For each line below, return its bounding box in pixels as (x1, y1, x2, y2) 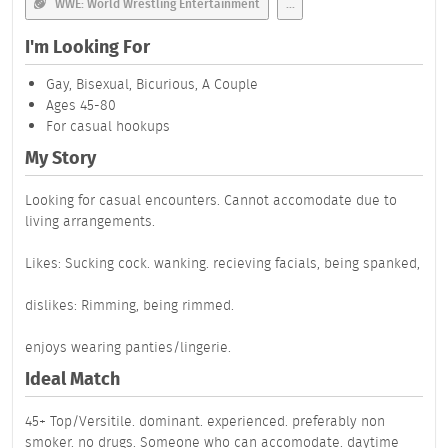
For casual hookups (46, 115, 170, 136)
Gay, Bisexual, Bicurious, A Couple (46, 73, 258, 94)
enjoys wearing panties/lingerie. (25, 336, 231, 357)
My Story (25, 145, 96, 172)
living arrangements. (25, 210, 155, 231)
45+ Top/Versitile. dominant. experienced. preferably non (25, 410, 385, 431)
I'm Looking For (25, 34, 150, 61)
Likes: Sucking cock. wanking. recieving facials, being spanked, (25, 252, 420, 273)
